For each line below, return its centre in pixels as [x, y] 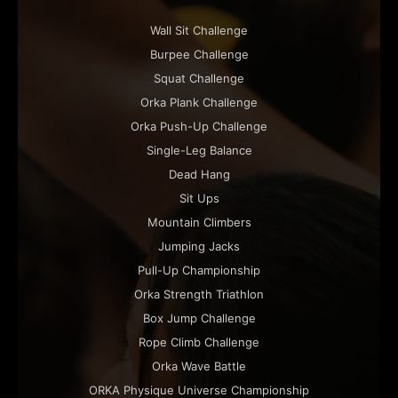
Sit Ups [199, 198]
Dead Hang [199, 174]
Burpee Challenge [199, 54]
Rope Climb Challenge [199, 342]
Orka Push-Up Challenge [199, 126]
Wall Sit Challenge [199, 30]
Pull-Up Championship [199, 270]
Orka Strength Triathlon [199, 294]
